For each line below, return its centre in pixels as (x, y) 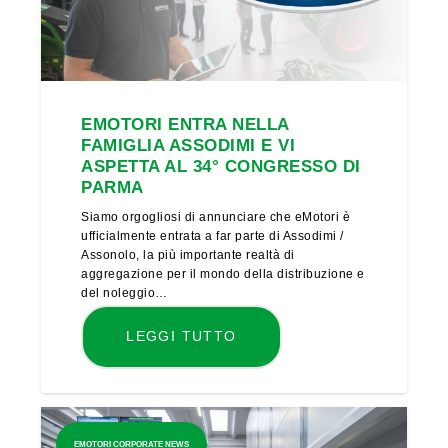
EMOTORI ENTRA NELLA (185, 124)
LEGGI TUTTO (181, 336)
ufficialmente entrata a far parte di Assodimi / (212, 235)
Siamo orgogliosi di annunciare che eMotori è (216, 216)
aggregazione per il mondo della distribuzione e (223, 273)
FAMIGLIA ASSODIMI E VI (188, 145)
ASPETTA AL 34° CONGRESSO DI (221, 166)
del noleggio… (124, 292)
